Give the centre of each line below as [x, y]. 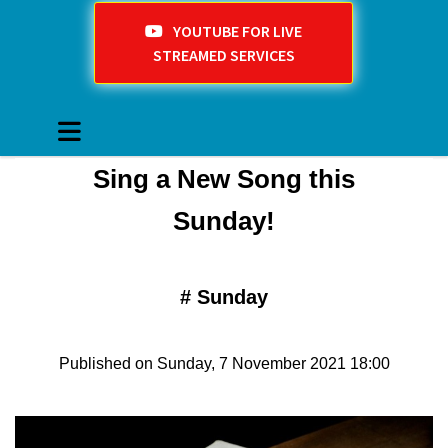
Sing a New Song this [224, 179]
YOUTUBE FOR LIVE [238, 31]
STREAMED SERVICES [223, 55]
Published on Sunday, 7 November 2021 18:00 [224, 364]
